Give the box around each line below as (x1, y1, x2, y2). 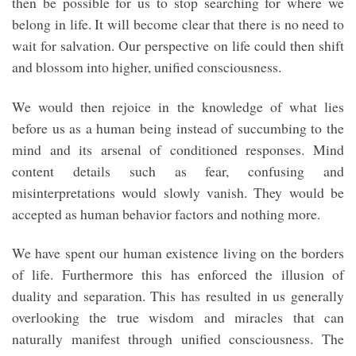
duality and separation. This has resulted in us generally (12, 285, 344, 305)
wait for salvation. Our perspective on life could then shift (12, 36, 344, 56)
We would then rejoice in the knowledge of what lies (12, 96, 344, 116)
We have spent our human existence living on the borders (12, 242, 344, 262)
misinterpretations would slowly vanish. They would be (12, 182, 344, 202)
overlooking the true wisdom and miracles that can (12, 307, 344, 327)
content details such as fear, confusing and (12, 161, 344, 180)
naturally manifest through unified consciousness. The (12, 328, 344, 348)
